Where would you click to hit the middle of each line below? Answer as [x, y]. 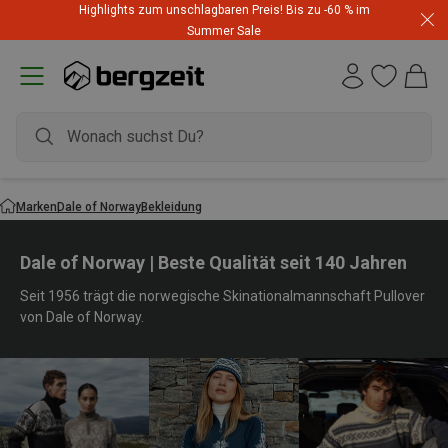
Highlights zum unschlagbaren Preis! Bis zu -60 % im [224, 10]
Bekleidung [171, 206]
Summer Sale [224, 31]
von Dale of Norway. [82, 317]
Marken [36, 206]
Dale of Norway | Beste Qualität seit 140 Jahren [213, 262]
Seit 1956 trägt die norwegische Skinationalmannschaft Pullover [222, 296]
